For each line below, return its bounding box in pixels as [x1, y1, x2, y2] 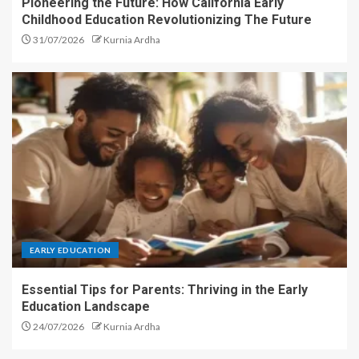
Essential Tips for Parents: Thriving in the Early [22, 282, 308, 298]
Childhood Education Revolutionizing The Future [22, 12, 312, 28]
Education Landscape [22, 299, 150, 315]
